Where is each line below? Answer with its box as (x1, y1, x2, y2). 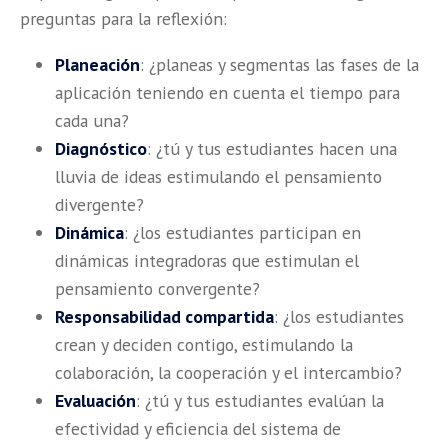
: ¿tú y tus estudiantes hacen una (147, 136, 397, 160)
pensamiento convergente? (55, 276, 260, 300)
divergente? (55, 192, 144, 216)
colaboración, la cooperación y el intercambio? (55, 360, 402, 384)
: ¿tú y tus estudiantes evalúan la (136, 388, 384, 412)
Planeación (55, 52, 140, 76)
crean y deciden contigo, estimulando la (55, 332, 353, 356)
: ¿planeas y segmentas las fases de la (140, 52, 419, 76)
